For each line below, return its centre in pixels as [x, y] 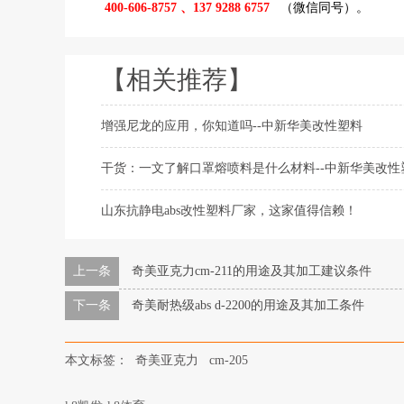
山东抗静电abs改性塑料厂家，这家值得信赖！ [229, 211]
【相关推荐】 [177, 80]
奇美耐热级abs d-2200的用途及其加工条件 [248, 305]
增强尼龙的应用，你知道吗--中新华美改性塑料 [232, 126]
